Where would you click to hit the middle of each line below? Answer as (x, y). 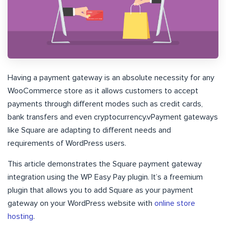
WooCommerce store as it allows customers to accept (103, 91)
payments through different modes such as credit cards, (105, 104)
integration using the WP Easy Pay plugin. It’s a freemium (105, 177)
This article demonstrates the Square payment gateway (105, 164)
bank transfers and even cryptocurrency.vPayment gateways (113, 117)
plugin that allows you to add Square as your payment (100, 190)
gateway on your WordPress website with (81, 203)
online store (175, 203)
